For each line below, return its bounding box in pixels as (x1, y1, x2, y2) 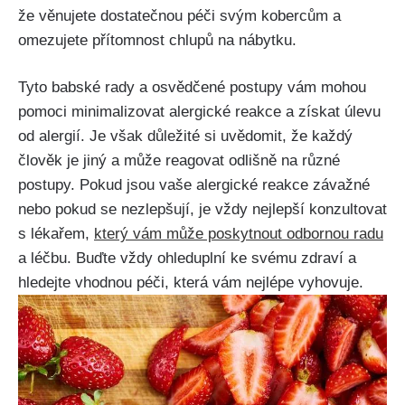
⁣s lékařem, (18, 225, 94, 243)
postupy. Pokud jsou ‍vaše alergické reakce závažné (18, 176, 370, 194)
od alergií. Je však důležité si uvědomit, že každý (18, 127, 353, 146)
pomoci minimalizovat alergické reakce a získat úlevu (18, 103, 381, 121)
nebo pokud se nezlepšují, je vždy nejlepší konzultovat (18, 201, 387, 219)
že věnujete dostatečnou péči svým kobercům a (18, 6, 341, 24)
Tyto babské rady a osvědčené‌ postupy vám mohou (18, 79, 366, 97)
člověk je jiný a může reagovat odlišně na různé (18, 152, 340, 170)
